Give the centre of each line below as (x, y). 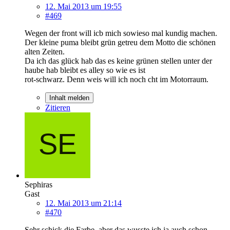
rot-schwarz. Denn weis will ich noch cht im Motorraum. (117, 79)
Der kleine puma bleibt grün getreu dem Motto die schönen (120, 42)
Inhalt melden (69, 98)
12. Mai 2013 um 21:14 (83, 203)
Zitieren (58, 107)
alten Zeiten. (45, 51)
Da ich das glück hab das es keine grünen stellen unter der (118, 61)
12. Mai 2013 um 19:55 (83, 6)
